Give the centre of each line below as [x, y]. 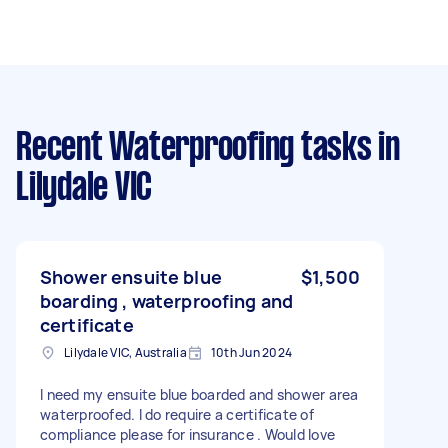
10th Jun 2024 [251, 352]
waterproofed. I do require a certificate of [177, 414]
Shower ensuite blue [131, 277]
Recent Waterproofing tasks [194, 149]
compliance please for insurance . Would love [187, 434]
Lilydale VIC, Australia [125, 352]
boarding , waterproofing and [167, 301]
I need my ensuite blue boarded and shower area [199, 394]
